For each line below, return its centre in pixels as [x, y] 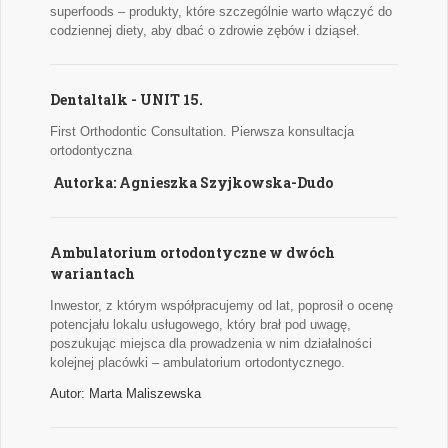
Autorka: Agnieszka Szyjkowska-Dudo [193, 183]
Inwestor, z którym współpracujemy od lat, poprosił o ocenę [221, 306]
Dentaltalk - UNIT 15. [128, 100]
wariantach [92, 274]
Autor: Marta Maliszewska [125, 394]
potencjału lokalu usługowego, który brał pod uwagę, [200, 325]
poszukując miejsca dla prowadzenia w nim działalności [211, 344]
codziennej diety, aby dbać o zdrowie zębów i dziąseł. [205, 31]
